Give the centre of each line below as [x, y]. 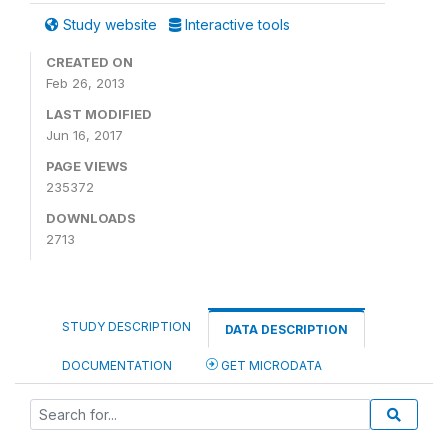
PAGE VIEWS [87, 166]
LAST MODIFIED [99, 114]
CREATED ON [89, 62]
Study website [110, 24]
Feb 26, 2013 [85, 83]
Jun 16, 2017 [84, 135]
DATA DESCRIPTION [286, 329]
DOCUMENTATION [117, 365]
